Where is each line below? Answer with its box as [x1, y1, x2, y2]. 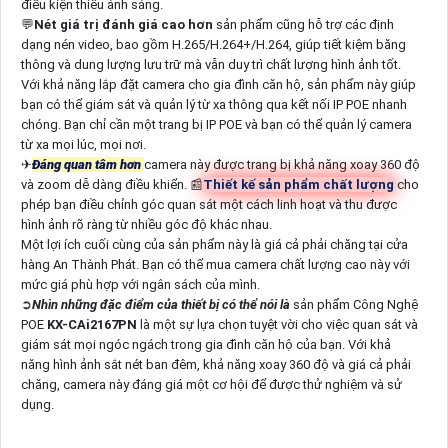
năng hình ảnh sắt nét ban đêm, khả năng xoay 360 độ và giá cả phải [20, 356, 411, 372]
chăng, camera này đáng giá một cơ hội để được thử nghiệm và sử [20, 376, 402, 392]
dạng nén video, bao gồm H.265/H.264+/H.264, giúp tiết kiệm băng [20, 36, 406, 52]
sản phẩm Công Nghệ [292, 296, 418, 312]
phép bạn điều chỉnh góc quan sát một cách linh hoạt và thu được [20, 196, 397, 212]
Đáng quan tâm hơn [31, 156, 144, 172]
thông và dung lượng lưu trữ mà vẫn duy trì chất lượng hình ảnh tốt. [20, 56, 401, 72]
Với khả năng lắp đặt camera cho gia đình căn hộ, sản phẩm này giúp [20, 76, 416, 92]
